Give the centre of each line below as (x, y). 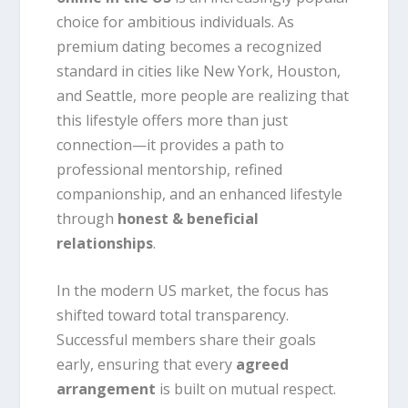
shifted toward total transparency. (173, 316)
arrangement (107, 389)
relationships (105, 243)
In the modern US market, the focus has (193, 291)
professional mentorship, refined (170, 169)
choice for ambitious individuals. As (176, 21)
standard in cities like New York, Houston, (199, 71)
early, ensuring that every (147, 365)
